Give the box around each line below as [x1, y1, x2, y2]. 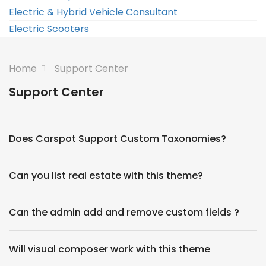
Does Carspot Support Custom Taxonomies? [9, 132, 226, 145]
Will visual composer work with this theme [9, 242, 210, 256]
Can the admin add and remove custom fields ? [9, 205, 239, 219]
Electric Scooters [9, 22, 89, 36]
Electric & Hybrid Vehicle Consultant [9, 5, 178, 19]
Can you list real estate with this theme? [9, 169, 203, 182]
